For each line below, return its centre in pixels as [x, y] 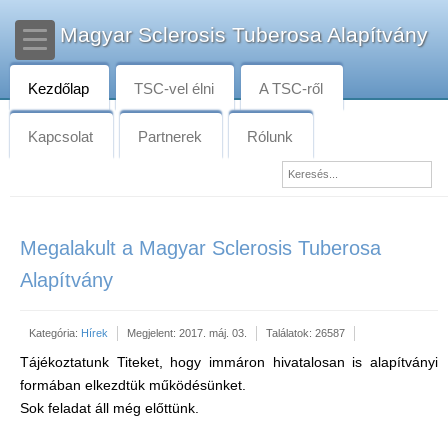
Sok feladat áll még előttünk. [109, 408]
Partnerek [170, 136]
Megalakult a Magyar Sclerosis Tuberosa [200, 248]
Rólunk [270, 136]
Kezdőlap [58, 88]
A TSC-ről [291, 88]
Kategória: [55, 333]
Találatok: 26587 [305, 333]
